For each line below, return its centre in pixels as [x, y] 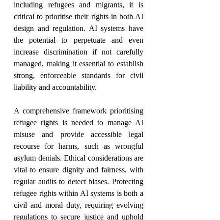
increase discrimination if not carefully [79, 52]
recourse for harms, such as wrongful [79, 146]
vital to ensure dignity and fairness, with [79, 170]
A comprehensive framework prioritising [79, 111]
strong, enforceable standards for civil [79, 76]
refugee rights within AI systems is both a [79, 193]
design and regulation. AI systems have [79, 28]
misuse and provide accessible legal [79, 135]
